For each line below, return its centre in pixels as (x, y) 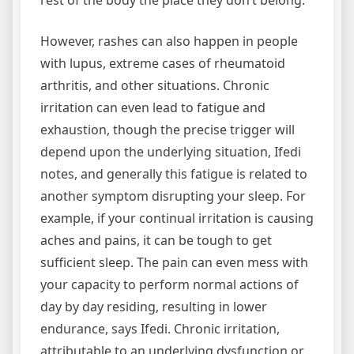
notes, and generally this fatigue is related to (174, 173)
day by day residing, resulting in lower (154, 306)
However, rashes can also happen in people (169, 41)
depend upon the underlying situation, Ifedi (171, 151)
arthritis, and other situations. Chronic (155, 85)
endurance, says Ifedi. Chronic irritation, (160, 328)
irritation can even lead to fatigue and (153, 107)
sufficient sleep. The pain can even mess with (174, 262)
